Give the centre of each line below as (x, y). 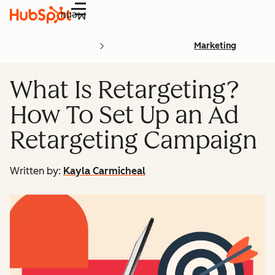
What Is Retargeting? (125, 90)
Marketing (215, 46)
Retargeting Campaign (134, 140)
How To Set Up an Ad (124, 115)
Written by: (35, 171)
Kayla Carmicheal (104, 171)
